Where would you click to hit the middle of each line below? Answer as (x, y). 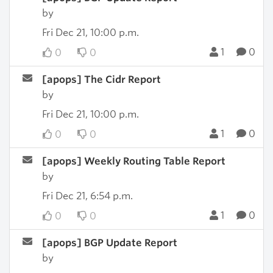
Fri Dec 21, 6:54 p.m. (87, 196)
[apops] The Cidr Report (101, 80)
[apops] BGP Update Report (109, 243)
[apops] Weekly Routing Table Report (133, 161)
